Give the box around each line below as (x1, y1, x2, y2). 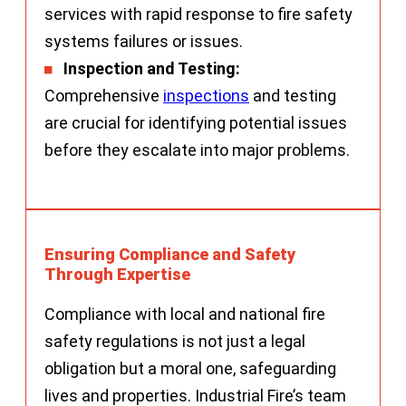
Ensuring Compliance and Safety (44, 244, 295, 264)
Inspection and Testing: (63, 58, 240, 78)
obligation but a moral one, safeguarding (44, 358, 336, 378)
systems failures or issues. (44, 31, 243, 51)
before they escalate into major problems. (44, 140, 350, 159)
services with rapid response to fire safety (44, 4, 353, 24)
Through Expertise (44, 264, 190, 284)
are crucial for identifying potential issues (44, 112, 347, 132)
